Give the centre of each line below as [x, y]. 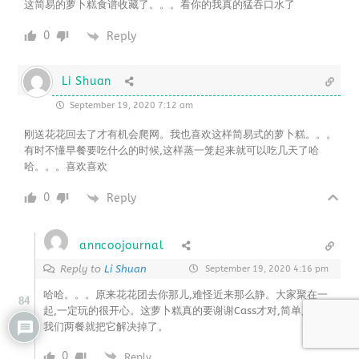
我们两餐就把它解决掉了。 [106, 327]
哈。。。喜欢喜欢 [66, 167]
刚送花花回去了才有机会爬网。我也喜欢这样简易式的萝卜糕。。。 [181, 135]
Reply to [83, 269]
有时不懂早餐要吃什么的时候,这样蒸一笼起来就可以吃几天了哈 [172, 151]
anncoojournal [122, 246]
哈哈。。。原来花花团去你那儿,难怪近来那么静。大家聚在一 [186, 295]
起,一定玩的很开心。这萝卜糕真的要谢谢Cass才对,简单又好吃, [190, 311]
